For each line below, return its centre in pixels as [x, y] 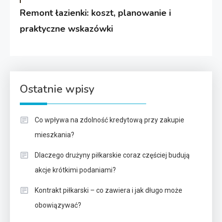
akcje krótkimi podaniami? [75, 170]
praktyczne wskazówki [67, 28]
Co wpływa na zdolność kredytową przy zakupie [110, 120]
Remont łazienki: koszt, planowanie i [96, 13]
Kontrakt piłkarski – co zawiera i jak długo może [109, 190]
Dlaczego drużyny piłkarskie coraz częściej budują [112, 155]
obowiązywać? [58, 205]
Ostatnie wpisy [57, 89]
